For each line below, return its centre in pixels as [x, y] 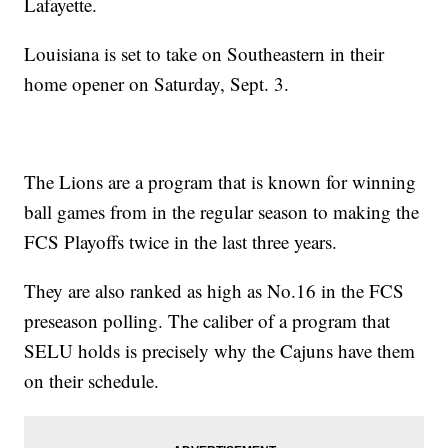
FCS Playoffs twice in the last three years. [181, 241]
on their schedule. [92, 380]
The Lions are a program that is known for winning [220, 181]
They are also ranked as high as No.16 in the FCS [214, 290]
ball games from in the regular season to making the [222, 211]
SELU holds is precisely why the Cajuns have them [220, 350]
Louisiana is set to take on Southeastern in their [204, 53]
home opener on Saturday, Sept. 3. [157, 83]
